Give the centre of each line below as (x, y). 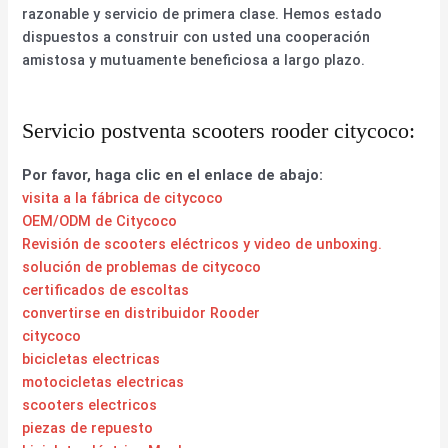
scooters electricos (90, 404)
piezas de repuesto (88, 427)
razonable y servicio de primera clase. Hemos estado (202, 13)
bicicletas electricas (91, 358)
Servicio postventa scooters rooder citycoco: (219, 130)
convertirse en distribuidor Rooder (141, 312)
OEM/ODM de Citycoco (100, 220)
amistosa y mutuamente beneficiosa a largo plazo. (194, 59)
